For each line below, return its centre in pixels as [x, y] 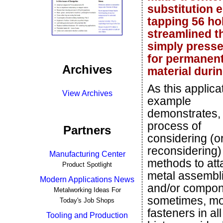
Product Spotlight [87, 165]
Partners [87, 130]
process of [174, 126]
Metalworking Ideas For [87, 190]
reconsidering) [184, 151]
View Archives [87, 93]
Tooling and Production [87, 215]
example [169, 101]
